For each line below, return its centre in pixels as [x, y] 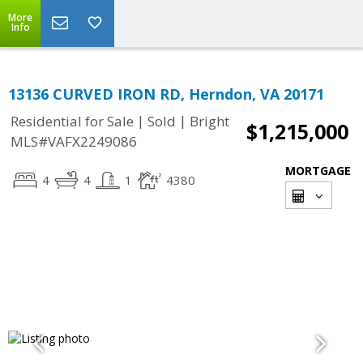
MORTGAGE [318, 171]
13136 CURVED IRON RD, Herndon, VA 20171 [166, 94]
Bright [209, 122]
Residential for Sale [72, 122]
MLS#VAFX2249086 [74, 142]
